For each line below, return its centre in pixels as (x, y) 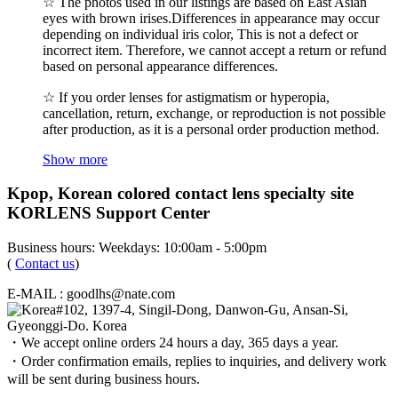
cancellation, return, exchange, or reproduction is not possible (214, 113)
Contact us (45, 264)
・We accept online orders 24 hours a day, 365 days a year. (173, 343)
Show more (75, 159)
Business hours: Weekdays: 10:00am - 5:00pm (137, 248)
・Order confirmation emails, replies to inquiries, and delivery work (197, 362)
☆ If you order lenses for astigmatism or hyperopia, (186, 97)
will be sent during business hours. (103, 379)
